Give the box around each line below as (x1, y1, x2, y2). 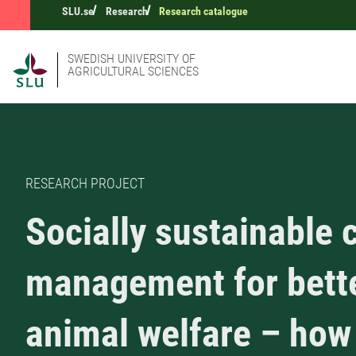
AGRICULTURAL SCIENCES (68, 64, 199, 79)
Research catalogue (159, 5, 249, 17)
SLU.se (62, 5, 94, 17)
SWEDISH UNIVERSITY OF (68, 51, 195, 66)
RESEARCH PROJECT (25, 175, 145, 192)
